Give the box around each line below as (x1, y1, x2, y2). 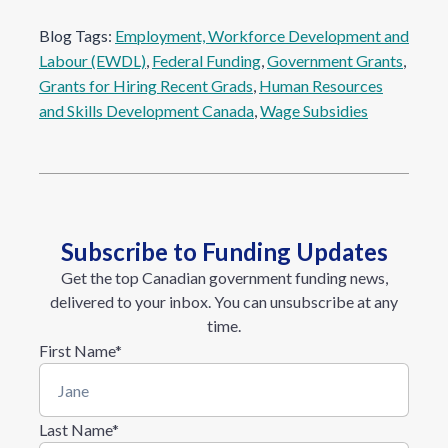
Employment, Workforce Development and (115, 26, 409, 45)
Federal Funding (152, 51, 261, 70)
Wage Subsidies (260, 101, 368, 120)
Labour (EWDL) (39, 51, 146, 70)
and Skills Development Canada (39, 101, 254, 120)
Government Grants (267, 51, 403, 70)
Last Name (39, 420, 112, 439)
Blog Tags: (39, 26, 115, 45)
